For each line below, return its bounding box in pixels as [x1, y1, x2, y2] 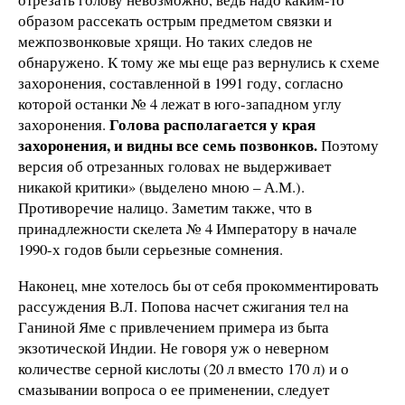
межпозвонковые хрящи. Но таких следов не [18, 30, 313, 52]
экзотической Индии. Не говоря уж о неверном [18, 336, 329, 358]
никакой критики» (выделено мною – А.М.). [18, 175, 305, 197]
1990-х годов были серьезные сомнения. [18, 238, 283, 259]
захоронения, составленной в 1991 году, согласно [18, 71, 344, 93]
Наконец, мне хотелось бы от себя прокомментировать [18, 274, 379, 296]
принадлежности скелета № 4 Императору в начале [18, 217, 357, 239]
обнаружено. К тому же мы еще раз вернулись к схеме [18, 51, 380, 72]
